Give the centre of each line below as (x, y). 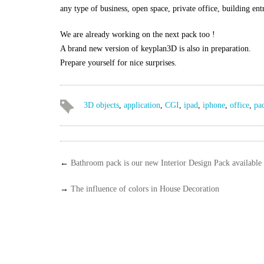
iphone (214, 105)
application (142, 105)
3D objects (101, 105)
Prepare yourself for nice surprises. (118, 63)
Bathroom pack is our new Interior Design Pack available (166, 163)
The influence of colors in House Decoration (145, 189)
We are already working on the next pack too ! (138, 34)
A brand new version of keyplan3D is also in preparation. (156, 49)
